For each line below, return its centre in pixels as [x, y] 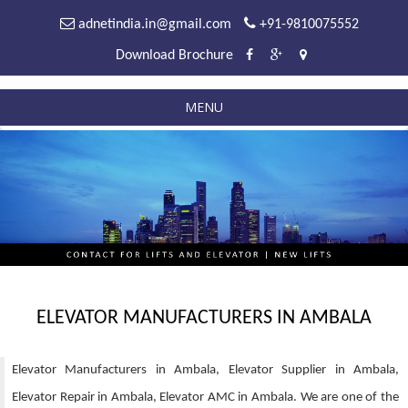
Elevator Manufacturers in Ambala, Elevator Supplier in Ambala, [205, 371]
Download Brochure [174, 56]
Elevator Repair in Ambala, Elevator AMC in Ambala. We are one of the [205, 398]
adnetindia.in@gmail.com [153, 25]
